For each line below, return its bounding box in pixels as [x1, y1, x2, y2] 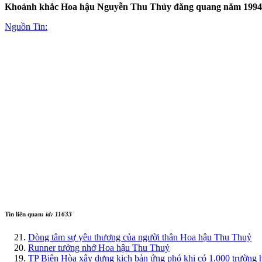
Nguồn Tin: [5, 21, 47, 32]
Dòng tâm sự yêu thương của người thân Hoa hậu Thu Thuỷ [28, 232, 251, 242]
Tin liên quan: [5, 210, 46, 218]
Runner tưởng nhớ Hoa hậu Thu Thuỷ [28, 242, 170, 253]
